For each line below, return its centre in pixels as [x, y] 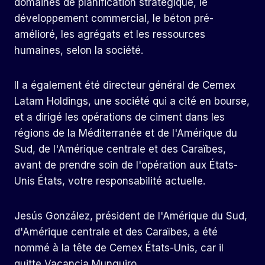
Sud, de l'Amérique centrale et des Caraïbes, [120, 149]
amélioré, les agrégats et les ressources [110, 35]
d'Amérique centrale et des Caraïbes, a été [116, 232]
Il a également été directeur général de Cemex [125, 85]
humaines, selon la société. [79, 51]
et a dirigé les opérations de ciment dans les [119, 117]
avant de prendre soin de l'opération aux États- [126, 165]
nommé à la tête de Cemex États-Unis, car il [119, 248]
